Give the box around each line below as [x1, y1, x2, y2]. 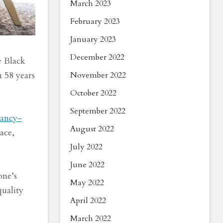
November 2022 [70, 70, 126, 81]
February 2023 [70, 16, 120, 27]
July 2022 [70, 141, 103, 152]
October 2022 [70, 88, 116, 99]
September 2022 [70, 106, 125, 116]
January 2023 [70, 34, 116, 45]
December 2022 [70, 52, 124, 63]
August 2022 [70, 123, 114, 134]
